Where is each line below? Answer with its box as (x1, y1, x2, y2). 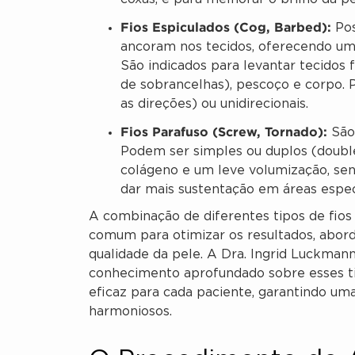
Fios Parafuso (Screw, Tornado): (120, 124, 327, 139)
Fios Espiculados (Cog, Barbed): (120, 20, 331, 35)
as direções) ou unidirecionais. (120, 98, 308, 111)
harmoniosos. (89, 306, 172, 319)
